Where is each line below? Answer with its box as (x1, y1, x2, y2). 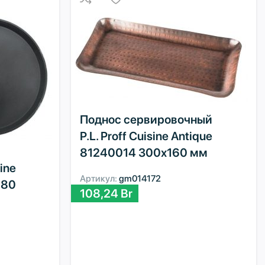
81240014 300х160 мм (80, 145, 208, 160)
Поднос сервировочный (80, 112, 213, 127)
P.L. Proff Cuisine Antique (80, 128, 213, 143)
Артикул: (80, 173, 119, 184)
